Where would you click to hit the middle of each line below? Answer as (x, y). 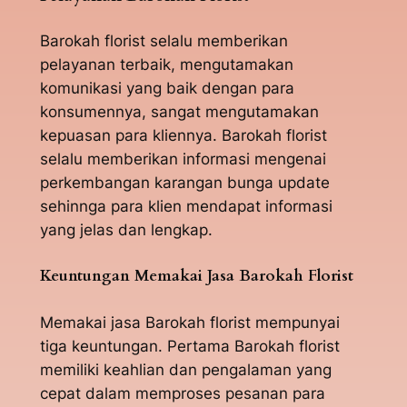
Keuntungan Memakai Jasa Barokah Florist (196, 276)
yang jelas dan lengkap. (126, 230)
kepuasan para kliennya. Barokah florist (183, 136)
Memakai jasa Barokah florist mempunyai (189, 323)
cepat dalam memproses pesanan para (182, 394)
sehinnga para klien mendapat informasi (186, 207)
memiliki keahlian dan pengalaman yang (185, 370)
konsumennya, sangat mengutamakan (179, 112)
